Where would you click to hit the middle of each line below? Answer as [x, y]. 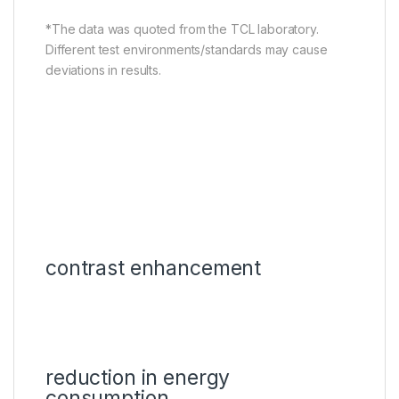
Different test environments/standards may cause [187, 50]
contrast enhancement [154, 269]
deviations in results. [103, 70]
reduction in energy [138, 378]
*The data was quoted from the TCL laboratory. [182, 29]
